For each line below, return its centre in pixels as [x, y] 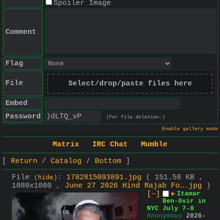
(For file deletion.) [136, 117]
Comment [21, 32]
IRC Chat [110, 145]
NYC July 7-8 [170, 208]
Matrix [66, 145]
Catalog [66, 161]
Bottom [108, 161]
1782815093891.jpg [104, 177]
